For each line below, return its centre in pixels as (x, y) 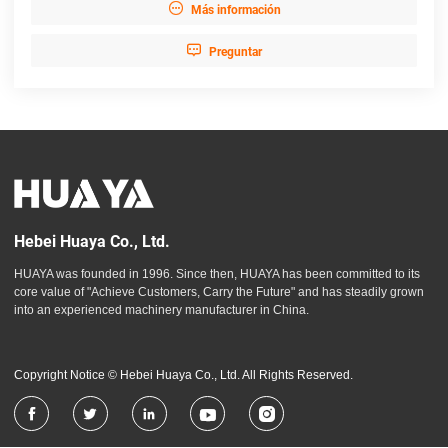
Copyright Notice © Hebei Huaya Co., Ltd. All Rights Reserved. (183, 375)
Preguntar (235, 51)
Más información (235, 9)
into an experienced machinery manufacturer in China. (161, 310)
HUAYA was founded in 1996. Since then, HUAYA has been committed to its (217, 274)
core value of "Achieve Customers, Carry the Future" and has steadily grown (219, 292)
